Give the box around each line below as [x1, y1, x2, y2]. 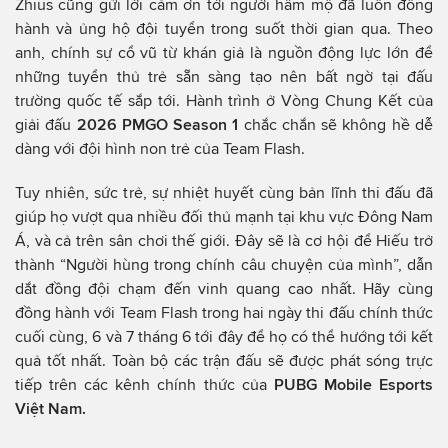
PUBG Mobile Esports [273, 375, 434, 393]
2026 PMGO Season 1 [76, 115, 239, 133]
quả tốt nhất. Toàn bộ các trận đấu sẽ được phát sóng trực [15, 351, 433, 369]
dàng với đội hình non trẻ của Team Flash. [15, 139, 309, 157]
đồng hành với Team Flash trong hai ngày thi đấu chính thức [15, 303, 433, 321]
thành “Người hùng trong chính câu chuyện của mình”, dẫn [15, 255, 433, 273]
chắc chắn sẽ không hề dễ [238, 115, 434, 133]
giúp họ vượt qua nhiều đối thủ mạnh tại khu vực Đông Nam [15, 207, 433, 225]
